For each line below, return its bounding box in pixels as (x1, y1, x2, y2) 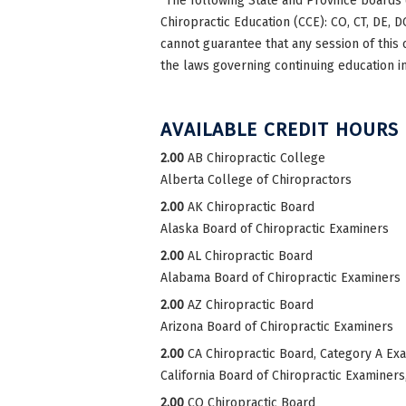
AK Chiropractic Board (188, 198, 314, 215)
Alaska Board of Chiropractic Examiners (160, 220, 389, 237)
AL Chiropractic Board (188, 247, 313, 264)
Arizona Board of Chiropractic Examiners (160, 318, 393, 334)
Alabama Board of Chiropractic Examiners (160, 269, 401, 285)
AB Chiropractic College (188, 150, 325, 166)
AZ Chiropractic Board (188, 296, 314, 313)
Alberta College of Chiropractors (160, 171, 352, 188)
